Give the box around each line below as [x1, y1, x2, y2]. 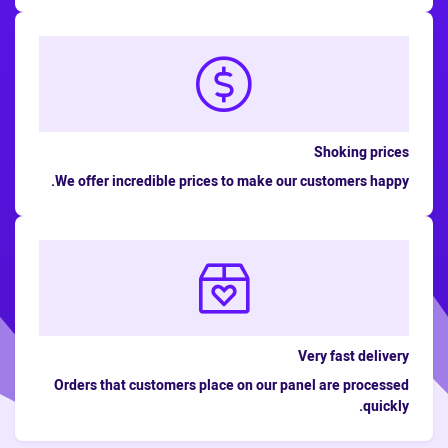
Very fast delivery [298, 346, 409, 367]
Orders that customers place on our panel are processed [54, 375, 409, 396]
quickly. [363, 396, 409, 417]
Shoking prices [314, 142, 409, 163]
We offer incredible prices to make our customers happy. [55, 171, 409, 192]
